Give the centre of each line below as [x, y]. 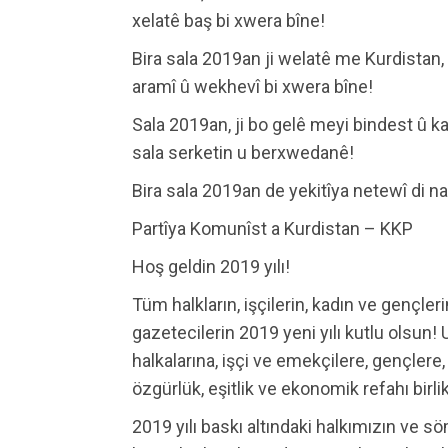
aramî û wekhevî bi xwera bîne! [252, 87]
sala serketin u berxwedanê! [243, 153]
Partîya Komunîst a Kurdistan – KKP [272, 229]
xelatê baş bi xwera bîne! [228, 21]
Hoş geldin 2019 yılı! [211, 267]
